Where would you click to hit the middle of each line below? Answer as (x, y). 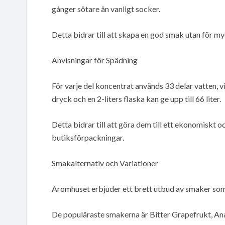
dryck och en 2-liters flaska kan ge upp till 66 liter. (136, 98)
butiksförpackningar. (88, 137)
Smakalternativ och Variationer (105, 163)
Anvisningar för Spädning (95, 60)
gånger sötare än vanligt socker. (106, 9)
